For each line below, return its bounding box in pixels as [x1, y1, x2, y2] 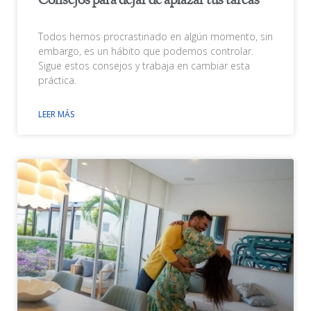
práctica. [38, 73, 76, 87]
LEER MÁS [38, 108, 74, 120]
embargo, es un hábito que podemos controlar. [38, 44, 253, 58]
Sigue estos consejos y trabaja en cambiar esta [38, 58, 250, 72]
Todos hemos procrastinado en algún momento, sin [38, 29, 273, 43]
